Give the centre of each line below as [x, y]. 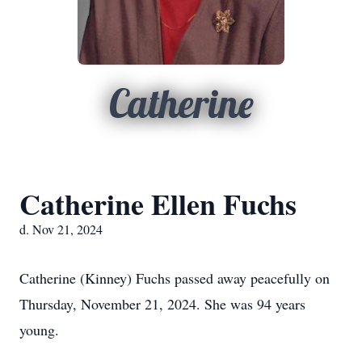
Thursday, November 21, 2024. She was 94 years [162, 304]
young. [39, 330]
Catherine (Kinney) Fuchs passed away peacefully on [175, 278]
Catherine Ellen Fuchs [158, 204]
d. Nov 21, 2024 [61, 229]
